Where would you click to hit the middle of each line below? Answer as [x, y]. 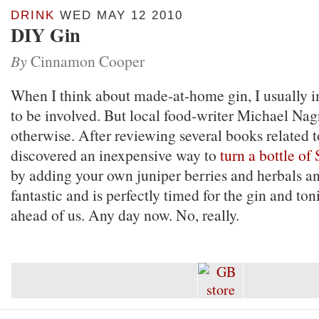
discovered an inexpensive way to [115, 155]
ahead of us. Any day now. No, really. [125, 215]
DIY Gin [46, 35]
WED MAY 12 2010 [119, 15]
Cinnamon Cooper [86, 61]
